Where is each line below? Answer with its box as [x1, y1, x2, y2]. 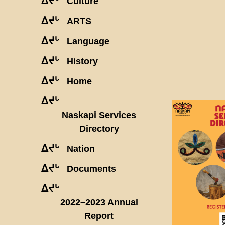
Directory [79, 123, 119, 134]
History [67, 56, 98, 66]
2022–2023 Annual [60, 197, 138, 207]
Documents [67, 163, 116, 174]
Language [67, 36, 109, 46]
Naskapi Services [62, 109, 136, 120]
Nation [67, 143, 95, 154]
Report [84, 210, 114, 221]
